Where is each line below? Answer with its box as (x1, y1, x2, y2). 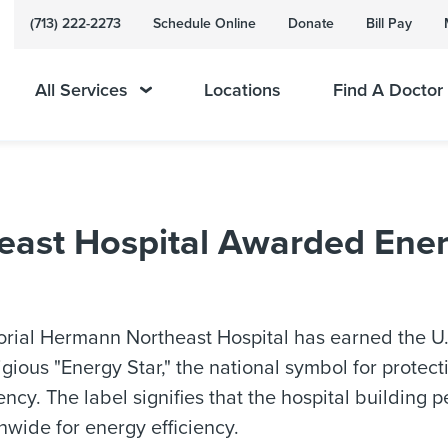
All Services (35, 79, 128, 101)
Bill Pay (366, 15, 412, 32)
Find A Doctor (332, 79, 443, 101)
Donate (288, 15, 334, 32)
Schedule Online (153, 15, 256, 32)
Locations (203, 79, 281, 101)
